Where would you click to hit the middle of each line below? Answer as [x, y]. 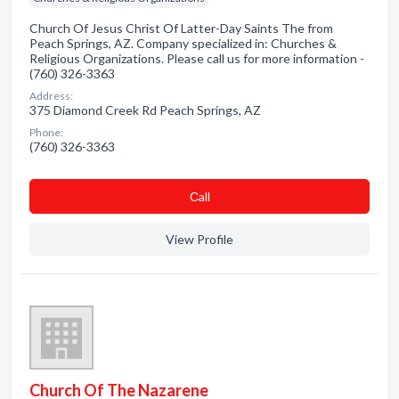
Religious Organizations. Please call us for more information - [197, 58]
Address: [51, 96]
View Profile [199, 239]
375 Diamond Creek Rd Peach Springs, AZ [145, 110]
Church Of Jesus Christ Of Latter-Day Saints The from [181, 28]
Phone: [46, 132]
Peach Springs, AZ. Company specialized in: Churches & [183, 43]
